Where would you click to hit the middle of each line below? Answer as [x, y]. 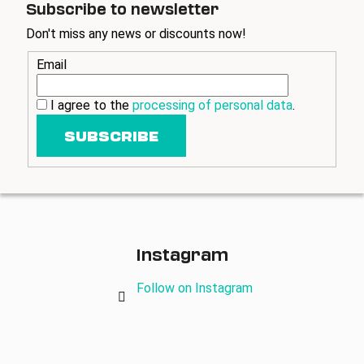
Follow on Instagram [194, 288]
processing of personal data [212, 106]
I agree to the [91, 106]
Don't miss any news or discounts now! [136, 33]
